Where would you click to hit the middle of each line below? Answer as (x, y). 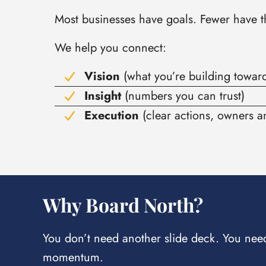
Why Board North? (123, 205)
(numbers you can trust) (183, 96)
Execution (112, 116)
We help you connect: (110, 48)
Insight (103, 96)
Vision (102, 77)
